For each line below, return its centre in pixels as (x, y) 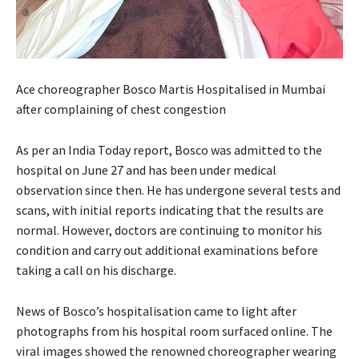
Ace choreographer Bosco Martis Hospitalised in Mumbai (171, 89)
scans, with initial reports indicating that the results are (170, 210)
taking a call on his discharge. (96, 270)
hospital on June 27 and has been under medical (146, 170)
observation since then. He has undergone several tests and (178, 190)
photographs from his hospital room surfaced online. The (174, 331)
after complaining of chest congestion (121, 109)
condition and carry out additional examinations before (167, 250)
